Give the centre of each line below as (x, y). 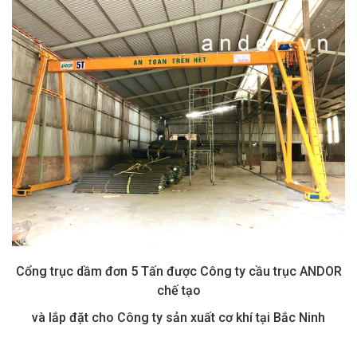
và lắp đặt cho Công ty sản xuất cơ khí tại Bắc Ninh (178, 318)
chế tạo (178, 291)
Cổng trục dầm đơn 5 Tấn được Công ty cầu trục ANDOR (178, 272)
